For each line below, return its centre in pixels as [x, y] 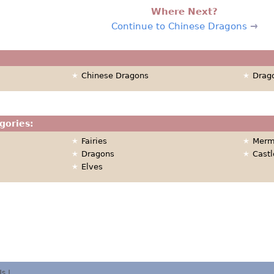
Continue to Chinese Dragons [179, 26]
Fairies [94, 141]
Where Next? [184, 11]
